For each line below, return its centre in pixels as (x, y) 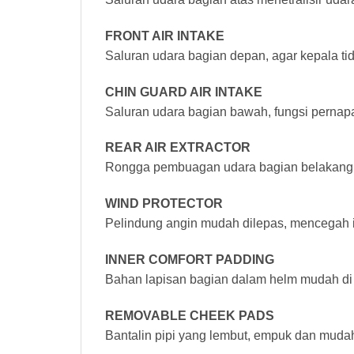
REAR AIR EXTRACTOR (178, 148)
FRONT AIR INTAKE (165, 36)
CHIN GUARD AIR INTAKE (184, 92)
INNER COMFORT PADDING (190, 259)
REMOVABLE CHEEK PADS (190, 315)
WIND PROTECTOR (164, 204)
